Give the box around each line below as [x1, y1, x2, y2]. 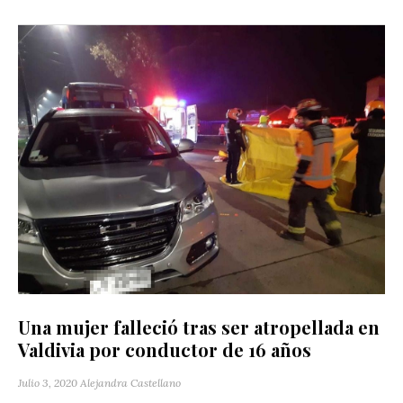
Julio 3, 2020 [18, 376, 77, 390]
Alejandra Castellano [80, 376, 181, 390]
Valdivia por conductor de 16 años [18, 337, 311, 363]
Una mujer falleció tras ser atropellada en [18, 315, 380, 340]
